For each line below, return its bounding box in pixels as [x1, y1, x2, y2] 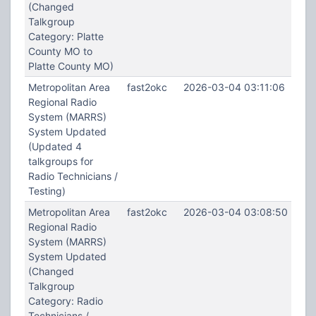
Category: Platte [28, 30, 104, 42]
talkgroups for [28, 155, 93, 167]
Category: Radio [28, 295, 103, 307]
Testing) [28, 185, 66, 197]
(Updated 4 [28, 140, 82, 152]
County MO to [28, 45, 92, 57]
